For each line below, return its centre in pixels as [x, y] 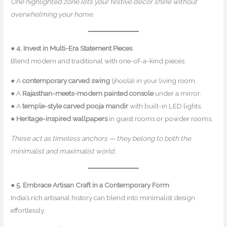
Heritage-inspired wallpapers [62, 118]
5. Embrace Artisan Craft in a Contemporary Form [93, 185]
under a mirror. [178, 93]
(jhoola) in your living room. [154, 80]
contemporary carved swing [66, 80]
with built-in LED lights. [165, 106]
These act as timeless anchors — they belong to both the [101, 138]
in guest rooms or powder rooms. [160, 118]
